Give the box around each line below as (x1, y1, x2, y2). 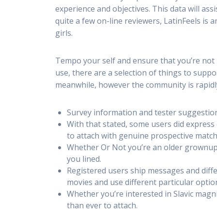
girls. (55, 28, 73, 39)
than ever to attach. (67, 200, 138, 211)
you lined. (67, 154, 102, 165)
